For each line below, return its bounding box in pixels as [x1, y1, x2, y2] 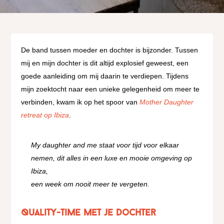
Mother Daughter [139, 97, 194, 106]
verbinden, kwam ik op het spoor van [21, 97, 140, 106]
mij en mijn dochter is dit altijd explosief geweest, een [21, 58, 189, 67]
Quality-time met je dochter [21, 208, 156, 218]
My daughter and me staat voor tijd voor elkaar [31, 140, 179, 149]
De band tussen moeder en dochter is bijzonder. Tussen [21, 45, 198, 54]
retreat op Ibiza [21, 110, 69, 119]
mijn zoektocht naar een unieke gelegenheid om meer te [21, 84, 200, 93]
